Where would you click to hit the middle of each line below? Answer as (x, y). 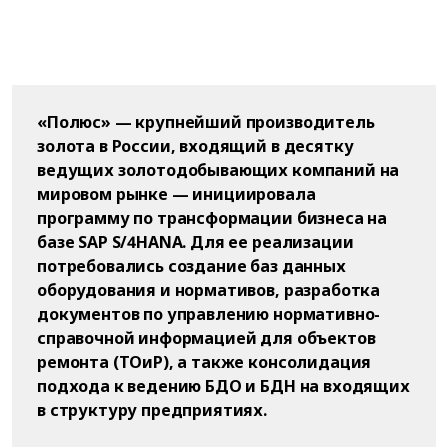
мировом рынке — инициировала (176, 194)
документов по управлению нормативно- (209, 314)
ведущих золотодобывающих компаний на (218, 170)
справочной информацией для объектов (206, 338)
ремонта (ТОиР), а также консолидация (204, 362)
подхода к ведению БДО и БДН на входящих (223, 386)
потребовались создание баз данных (191, 266)
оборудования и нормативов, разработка (209, 290)
